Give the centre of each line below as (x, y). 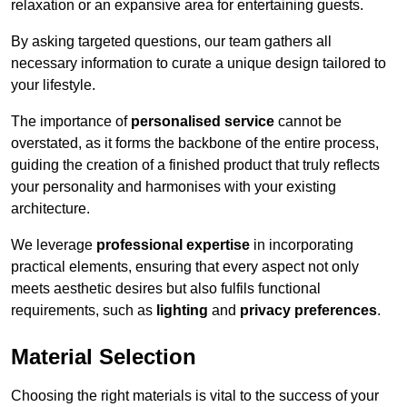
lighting (182, 310)
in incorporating (302, 244)
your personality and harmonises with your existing (174, 186)
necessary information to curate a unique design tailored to (199, 63)
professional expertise (173, 244)
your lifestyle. (53, 84)
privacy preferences (308, 310)
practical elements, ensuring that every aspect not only (185, 266)
